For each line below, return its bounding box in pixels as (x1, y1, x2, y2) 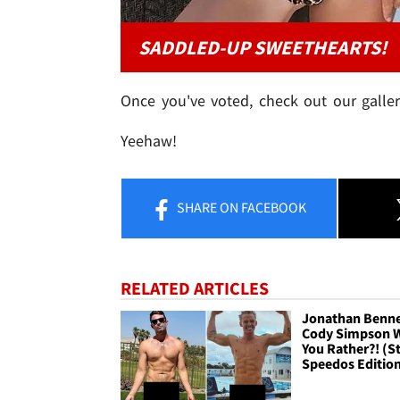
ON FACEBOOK (217, 198, 307, 217)
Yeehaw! (121, 130, 177, 152)
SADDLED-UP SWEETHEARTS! (138, 35, 387, 61)
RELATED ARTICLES (121, 276, 269, 299)
